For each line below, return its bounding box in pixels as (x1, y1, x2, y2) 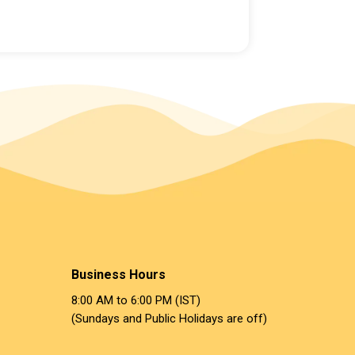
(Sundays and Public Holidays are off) (71, 311, 268, 326)
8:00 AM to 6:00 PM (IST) (71, 293, 201, 308)
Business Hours (71, 267, 166, 283)
